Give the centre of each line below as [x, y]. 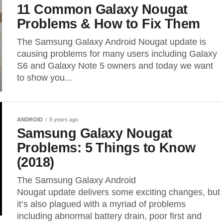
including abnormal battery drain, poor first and [109, 216]
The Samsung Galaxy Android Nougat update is [111, 42]
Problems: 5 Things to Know [106, 148]
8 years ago [64, 119]
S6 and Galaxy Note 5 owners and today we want [115, 66]
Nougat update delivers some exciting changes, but [118, 192]
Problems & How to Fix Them [109, 24]
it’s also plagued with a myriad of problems [101, 204]
